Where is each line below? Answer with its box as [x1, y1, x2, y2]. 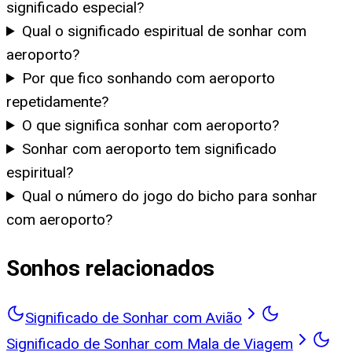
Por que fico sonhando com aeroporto [22, 68, 276, 87]
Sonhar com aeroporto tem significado [22, 139, 277, 158]
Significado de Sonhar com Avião [25, 309, 242, 328]
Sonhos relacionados [6, 255, 214, 281]
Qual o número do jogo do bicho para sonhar [22, 186, 318, 205]
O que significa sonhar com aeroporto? [22, 115, 280, 134]
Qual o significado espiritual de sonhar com [22, 21, 307, 40]
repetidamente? [6, 92, 108, 111]
